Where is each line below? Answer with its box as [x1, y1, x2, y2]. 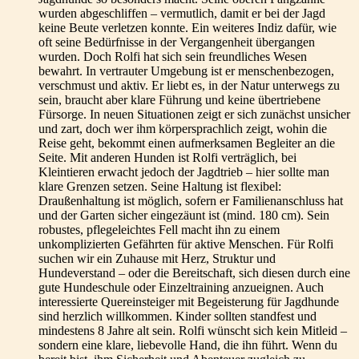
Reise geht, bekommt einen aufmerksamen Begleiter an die [38, 136, 335, 150]
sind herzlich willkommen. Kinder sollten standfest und [38, 309, 317, 323]
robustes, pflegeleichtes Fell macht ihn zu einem [38, 223, 280, 236]
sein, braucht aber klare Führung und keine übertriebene [38, 93, 321, 107]
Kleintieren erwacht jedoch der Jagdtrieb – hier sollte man [38, 165, 329, 179]
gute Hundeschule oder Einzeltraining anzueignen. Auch [38, 280, 324, 294]
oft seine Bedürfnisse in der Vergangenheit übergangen [38, 35, 315, 49]
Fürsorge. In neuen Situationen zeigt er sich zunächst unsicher [38, 107, 350, 121]
